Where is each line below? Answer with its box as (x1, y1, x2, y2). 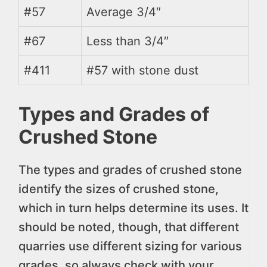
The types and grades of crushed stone (18, 162, 242, 177)
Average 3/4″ (86, 4, 161, 19)
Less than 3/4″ (86, 33, 169, 48)
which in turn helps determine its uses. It (18, 200, 249, 215)
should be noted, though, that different (18, 219, 239, 234)
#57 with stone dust (86, 63, 198, 77)
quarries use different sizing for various (18, 238, 242, 253)
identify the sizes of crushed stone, (18, 181, 219, 196)
